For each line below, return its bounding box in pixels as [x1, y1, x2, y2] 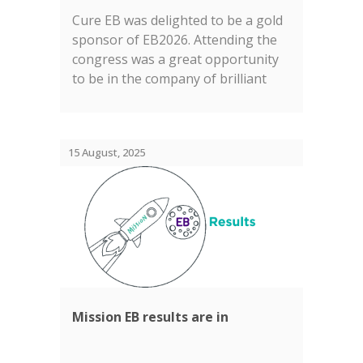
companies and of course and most [72, 109, 284, 126]
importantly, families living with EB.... [72, 128, 291, 146]
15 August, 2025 [68, 145, 145, 160]
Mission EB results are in [72, 308, 228, 326]
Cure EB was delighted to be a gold [72, 11, 283, 29]
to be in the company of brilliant [72, 70, 267, 88]
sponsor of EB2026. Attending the [72, 31, 277, 49]
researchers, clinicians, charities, [72, 89, 267, 107]
